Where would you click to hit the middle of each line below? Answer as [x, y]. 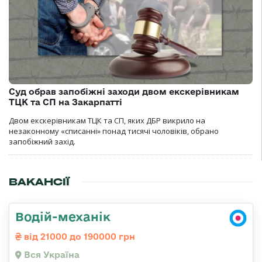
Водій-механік [63, 216]
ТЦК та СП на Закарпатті [65, 102]
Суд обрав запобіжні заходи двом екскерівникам [124, 91]
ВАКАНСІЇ [39, 182]
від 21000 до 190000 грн [78, 236]
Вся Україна [51, 254]
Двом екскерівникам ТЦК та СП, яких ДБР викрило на [107, 120]
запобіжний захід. [42, 141]
